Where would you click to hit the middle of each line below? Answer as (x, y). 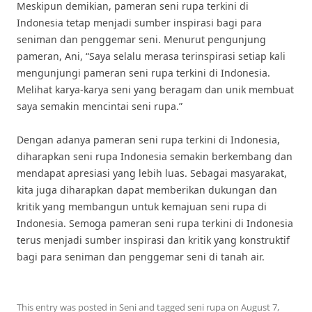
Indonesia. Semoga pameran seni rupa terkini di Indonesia (155, 223)
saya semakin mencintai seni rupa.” (100, 106)
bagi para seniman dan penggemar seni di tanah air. (141, 257)
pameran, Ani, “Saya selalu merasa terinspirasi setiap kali (151, 56)
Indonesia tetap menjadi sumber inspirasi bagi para (139, 23)
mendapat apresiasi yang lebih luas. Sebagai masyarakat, (152, 173)
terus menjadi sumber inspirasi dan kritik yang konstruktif (153, 240)
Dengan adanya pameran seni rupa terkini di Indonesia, (148, 140)
